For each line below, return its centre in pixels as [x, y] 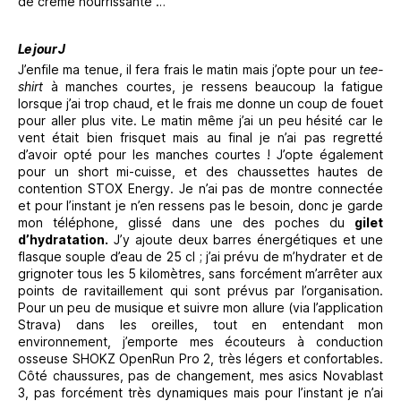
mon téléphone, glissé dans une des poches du [186, 222]
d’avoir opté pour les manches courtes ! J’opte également [200, 154]
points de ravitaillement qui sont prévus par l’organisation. [200, 290]
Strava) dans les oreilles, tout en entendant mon [200, 324]
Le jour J [42, 48]
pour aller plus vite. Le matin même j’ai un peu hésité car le [200, 120]
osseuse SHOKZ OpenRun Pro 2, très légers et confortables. [200, 358]
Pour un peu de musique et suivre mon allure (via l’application [200, 307]
